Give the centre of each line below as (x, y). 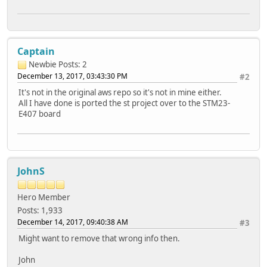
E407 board (40, 114)
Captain (36, 51)
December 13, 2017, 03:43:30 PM (72, 76)
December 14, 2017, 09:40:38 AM (73, 222)
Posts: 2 (73, 64)
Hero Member (44, 197)
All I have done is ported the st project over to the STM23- (124, 103)
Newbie (43, 64)
